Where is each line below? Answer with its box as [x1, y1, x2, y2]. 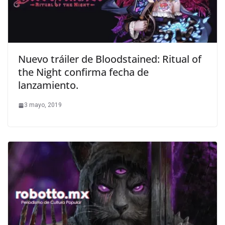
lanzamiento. [18, 78, 78, 92]
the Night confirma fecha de [18, 65, 149, 79]
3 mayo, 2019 [24, 101, 62, 109]
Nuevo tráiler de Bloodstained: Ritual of [18, 52, 201, 66]
